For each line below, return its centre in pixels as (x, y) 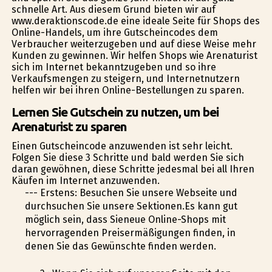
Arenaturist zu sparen (69, 127)
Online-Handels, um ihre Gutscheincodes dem (114, 33)
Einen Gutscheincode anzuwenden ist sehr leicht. (122, 146)
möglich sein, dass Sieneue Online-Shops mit (125, 220)
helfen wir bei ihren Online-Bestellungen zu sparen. (127, 90)
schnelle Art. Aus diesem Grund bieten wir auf (113, 10)
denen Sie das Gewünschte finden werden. (120, 246)
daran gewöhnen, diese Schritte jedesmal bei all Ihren (133, 169)
